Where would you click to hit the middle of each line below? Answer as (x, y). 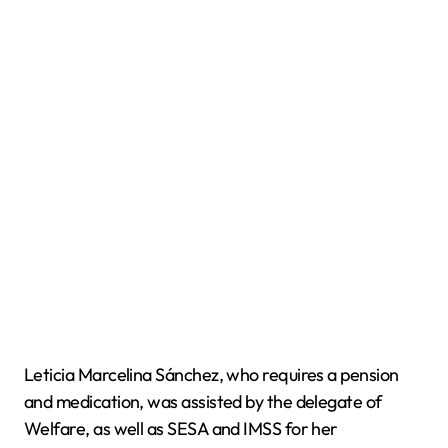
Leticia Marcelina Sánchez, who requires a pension (211, 374)
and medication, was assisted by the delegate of (203, 401)
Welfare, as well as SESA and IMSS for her (181, 428)
